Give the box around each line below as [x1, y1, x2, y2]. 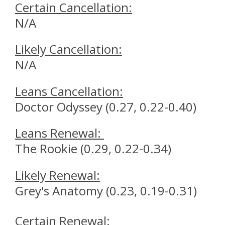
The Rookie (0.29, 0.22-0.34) [15, 140, 171, 157]
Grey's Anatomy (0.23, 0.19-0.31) [15, 182, 197, 199]
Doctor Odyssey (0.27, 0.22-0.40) [15, 98, 196, 115]
